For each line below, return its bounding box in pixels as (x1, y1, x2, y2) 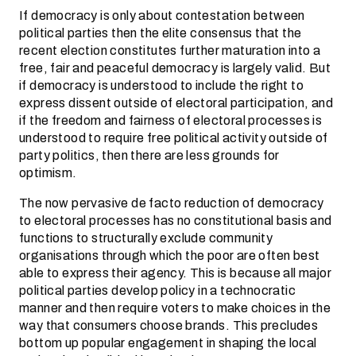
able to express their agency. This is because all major (19, 263, 331, 283)
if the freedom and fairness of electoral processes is (19, 110, 323, 130)
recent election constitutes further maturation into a (19, 41, 321, 60)
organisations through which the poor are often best (19, 246, 320, 265)
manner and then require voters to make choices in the (19, 298, 331, 318)
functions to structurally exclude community (19, 228, 273, 248)
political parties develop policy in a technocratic (19, 281, 296, 300)
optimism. (19, 163, 77, 183)
